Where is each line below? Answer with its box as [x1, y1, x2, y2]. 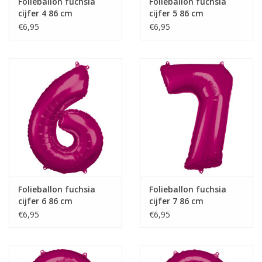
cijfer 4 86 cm [18, 7, 73, 19]
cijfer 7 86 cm [149, 195, 204, 206]
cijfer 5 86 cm [149, 7, 204, 19]
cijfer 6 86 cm [18, 195, 73, 206]
